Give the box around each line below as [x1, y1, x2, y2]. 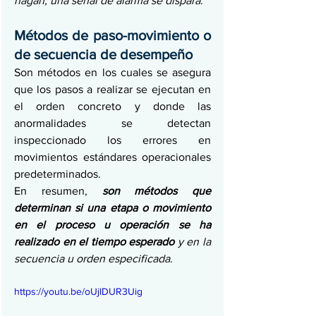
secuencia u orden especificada [14, 253, 170, 265]
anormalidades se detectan [14, 117, 211, 130]
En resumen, [14, 185, 102, 197]
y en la [174, 236, 212, 248]
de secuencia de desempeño [14, 47, 193, 63]
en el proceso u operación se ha [14, 219, 211, 231]
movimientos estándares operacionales [14, 151, 211, 164]
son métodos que [102, 185, 211, 197]
